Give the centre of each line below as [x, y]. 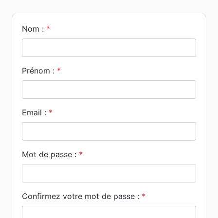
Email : [34, 112]
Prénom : [38, 70]
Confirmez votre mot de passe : [81, 196]
